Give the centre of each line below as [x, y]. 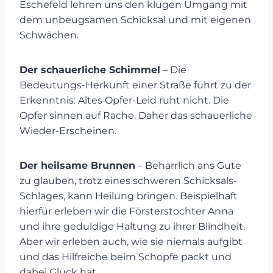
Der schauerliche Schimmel [90, 70]
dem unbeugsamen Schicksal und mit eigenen [135, 20]
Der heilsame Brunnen [77, 165]
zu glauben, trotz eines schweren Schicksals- [128, 181]
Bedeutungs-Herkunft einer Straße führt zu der [135, 85]
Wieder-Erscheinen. [68, 131]
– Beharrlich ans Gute [188, 165]
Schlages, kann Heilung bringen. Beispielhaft [129, 196]
